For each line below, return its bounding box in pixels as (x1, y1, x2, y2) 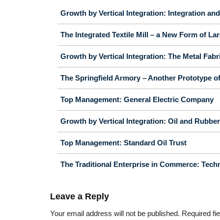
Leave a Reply (50, 191, 111, 201)
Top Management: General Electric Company (60, 95, 214, 104)
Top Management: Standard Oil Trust (60, 138, 187, 147)
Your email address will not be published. (50, 209, 180, 218)
